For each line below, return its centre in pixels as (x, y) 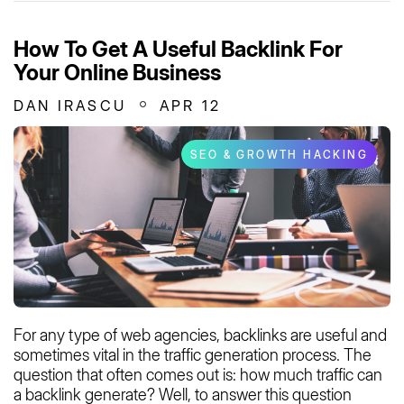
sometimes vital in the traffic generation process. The (193, 354)
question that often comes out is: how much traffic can (198, 374)
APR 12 (191, 105)
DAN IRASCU (70, 105)
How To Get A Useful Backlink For (178, 49)
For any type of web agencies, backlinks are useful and (200, 335)
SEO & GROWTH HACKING (279, 154)
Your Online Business (117, 72)
